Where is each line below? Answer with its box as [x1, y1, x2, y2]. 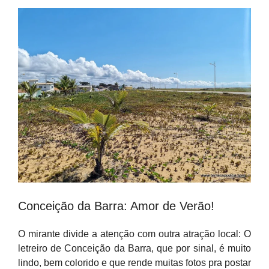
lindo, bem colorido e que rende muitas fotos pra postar [18, 258, 251, 268]
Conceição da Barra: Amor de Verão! [18, 199, 214, 213]
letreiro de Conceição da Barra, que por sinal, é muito [18, 243, 251, 253]
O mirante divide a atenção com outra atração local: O [18, 229, 251, 239]
